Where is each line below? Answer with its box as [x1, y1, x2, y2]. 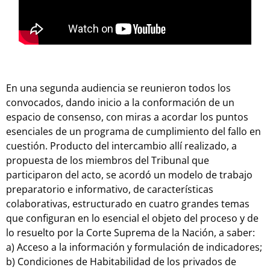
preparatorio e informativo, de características [6, 182, 213, 196]
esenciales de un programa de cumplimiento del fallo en [6, 124, 261, 138]
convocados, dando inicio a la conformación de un [6, 95, 234, 109]
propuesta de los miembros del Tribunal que [6, 153, 209, 167]
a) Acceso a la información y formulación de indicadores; [6, 240, 262, 254]
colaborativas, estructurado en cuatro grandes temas [6, 196, 250, 210]
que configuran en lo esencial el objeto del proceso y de [6, 211, 259, 225]
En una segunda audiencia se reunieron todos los [6, 81, 231, 95]
